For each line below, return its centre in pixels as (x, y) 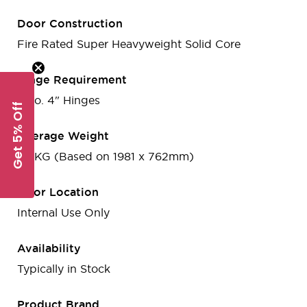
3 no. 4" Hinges (59, 100)
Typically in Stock (64, 269)
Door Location (58, 192)
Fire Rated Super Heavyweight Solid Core (129, 44)
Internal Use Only (63, 213)
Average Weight (63, 136)
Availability (49, 248)
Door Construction (70, 24)
